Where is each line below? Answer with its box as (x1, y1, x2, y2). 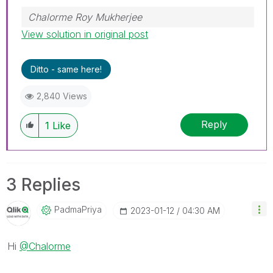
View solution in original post (21, 27, 148, 40)
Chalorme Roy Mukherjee (28, 10, 142, 23)
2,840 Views (37, 90, 87, 101)
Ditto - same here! (30, 63, 102, 74)
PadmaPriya (54, 204, 102, 214)
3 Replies (6, 174, 80, 195)
